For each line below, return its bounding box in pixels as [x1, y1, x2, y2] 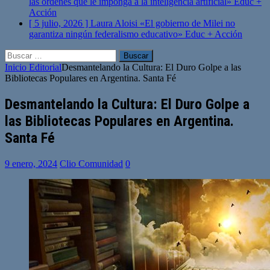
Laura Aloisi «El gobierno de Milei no [90, 18, 235, 28]
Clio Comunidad [60, 158, 123, 169]
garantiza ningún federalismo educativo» [29, 29, 185, 39]
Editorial [27, 62, 61, 72]
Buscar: [4, 49, 33, 59]
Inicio [5, 62, 27, 72]
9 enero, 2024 [5, 158, 57, 169]
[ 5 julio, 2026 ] [29, 18, 90, 28]
